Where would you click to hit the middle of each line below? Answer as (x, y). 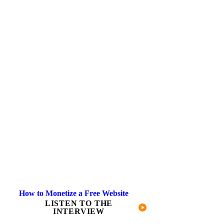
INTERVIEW (79, 211)
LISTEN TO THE (79, 203)
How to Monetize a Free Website (74, 193)
